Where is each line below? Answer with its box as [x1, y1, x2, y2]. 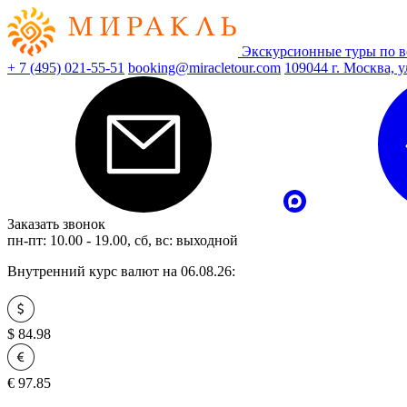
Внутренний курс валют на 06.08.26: [7, 263, 235, 279]
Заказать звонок [7, 216, 105, 232]
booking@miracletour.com [128, 60, 281, 75]
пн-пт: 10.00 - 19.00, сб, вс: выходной [7, 233, 238, 248]
